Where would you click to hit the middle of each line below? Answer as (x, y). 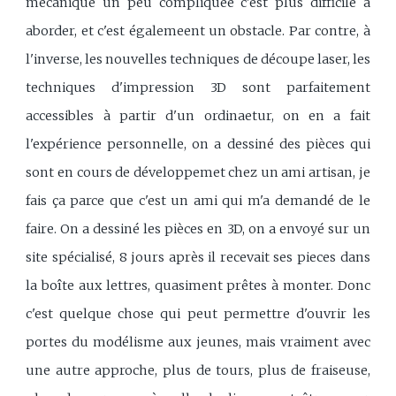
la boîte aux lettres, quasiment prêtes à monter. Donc (198, 285)
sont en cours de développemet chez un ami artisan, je (198, 172)
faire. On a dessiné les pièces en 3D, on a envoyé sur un (198, 228)
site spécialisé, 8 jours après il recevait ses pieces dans (198, 257)
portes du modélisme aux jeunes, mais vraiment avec (198, 342)
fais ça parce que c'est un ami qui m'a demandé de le (198, 200)
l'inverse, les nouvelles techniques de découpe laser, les (198, 59)
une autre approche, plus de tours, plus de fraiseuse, (198, 370)
